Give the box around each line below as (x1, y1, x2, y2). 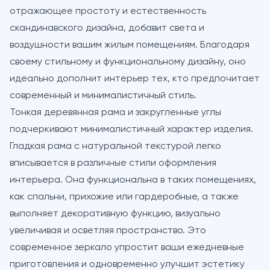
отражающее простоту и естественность (10, 7, 206, 16)
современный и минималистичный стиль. (10, 91, 196, 101)
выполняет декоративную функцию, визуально (10, 209, 221, 219)
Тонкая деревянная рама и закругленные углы (10, 108, 221, 118)
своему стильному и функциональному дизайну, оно (10, 57, 246, 67)
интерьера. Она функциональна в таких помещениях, (10, 175, 256, 185)
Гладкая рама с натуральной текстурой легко (10, 142, 221, 151)
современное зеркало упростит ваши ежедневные (10, 243, 244, 253)
